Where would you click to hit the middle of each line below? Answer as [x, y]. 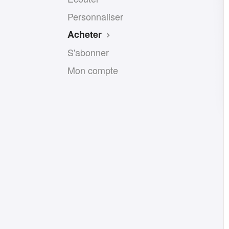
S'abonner [88, 52]
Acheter [86, 34]
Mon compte [93, 70]
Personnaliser [95, 16]
